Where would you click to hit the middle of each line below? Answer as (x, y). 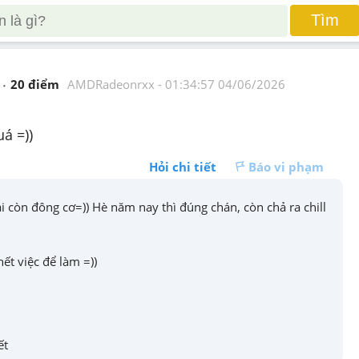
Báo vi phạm (286, 167)
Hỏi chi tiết (183, 167)
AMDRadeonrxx (111, 85)
